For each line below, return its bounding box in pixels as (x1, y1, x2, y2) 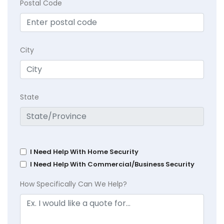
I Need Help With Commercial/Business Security (30, 159, 194, 169)
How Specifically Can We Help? (20, 178, 127, 189)
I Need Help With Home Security (30, 146, 138, 156)
